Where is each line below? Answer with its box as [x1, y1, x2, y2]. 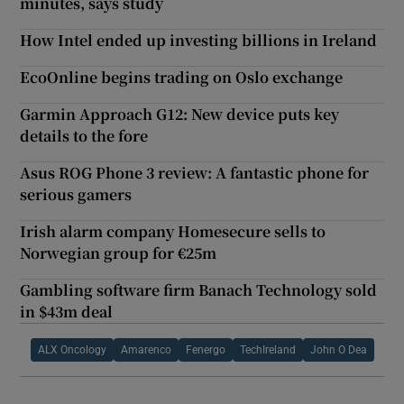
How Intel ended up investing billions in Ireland [20, 30, 378, 51]
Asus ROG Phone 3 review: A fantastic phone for [20, 162, 370, 184]
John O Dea [309, 344, 367, 356]
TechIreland [239, 344, 296, 356]
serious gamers [20, 184, 133, 206]
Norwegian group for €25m [20, 243, 217, 264]
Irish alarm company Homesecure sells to [20, 221, 326, 243]
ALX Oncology [37, 344, 106, 356]
